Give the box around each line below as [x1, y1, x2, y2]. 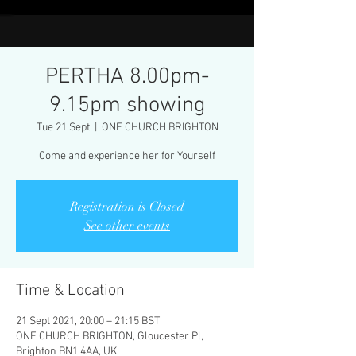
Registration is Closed [70, 199, 184, 215]
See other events [84, 218, 170, 234]
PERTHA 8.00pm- [45, 64, 209, 91]
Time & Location [16, 281, 125, 300]
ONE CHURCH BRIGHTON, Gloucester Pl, [16, 330, 203, 343]
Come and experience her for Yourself [39, 149, 215, 163]
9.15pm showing [48, 92, 206, 119]
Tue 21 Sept [36, 121, 90, 134]
